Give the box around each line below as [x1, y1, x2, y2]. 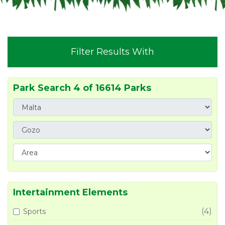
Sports [23, 207, 46, 216]
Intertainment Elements [13, 187, 128, 198]
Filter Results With [71, 46, 154, 58]
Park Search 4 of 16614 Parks [13, 82, 151, 94]
